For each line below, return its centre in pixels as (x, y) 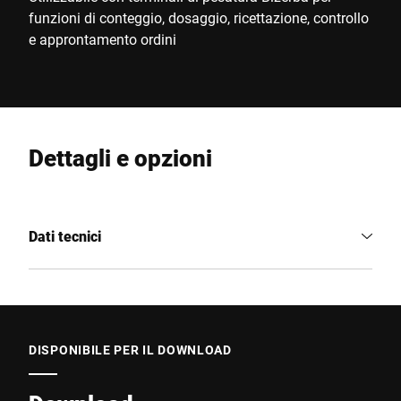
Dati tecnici (65, 236)
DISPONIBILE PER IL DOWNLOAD (130, 350)
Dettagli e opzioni (120, 158)
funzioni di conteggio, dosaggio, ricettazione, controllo (199, 17)
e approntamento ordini (102, 39)
